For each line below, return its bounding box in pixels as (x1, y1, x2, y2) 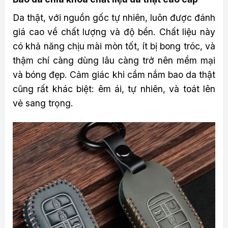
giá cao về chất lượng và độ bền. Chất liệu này (13, 26, 215, 38)
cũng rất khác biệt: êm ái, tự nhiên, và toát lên (13, 83, 215, 95)
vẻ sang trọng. (13, 98, 73, 109)
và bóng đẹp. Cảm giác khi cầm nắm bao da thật (13, 69, 215, 80)
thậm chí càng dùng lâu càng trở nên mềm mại (13, 55, 215, 66)
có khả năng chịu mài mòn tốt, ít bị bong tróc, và (13, 41, 215, 52)
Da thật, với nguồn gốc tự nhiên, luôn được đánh (13, 12, 215, 23)
